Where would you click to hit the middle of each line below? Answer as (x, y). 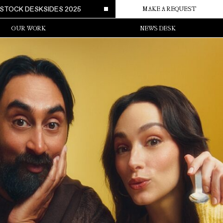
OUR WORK (28, 28)
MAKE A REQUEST (169, 9)
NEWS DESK (158, 28)
